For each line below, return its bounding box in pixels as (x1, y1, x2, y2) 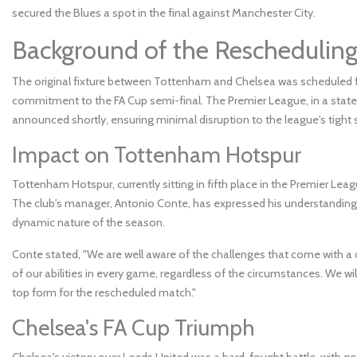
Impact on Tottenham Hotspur (12, 140, 301, 168)
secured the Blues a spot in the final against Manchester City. (12, 5, 316, 20)
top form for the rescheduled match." (12, 284, 196, 300)
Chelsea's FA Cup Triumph (12, 313, 255, 341)
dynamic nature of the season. (12, 214, 165, 229)
